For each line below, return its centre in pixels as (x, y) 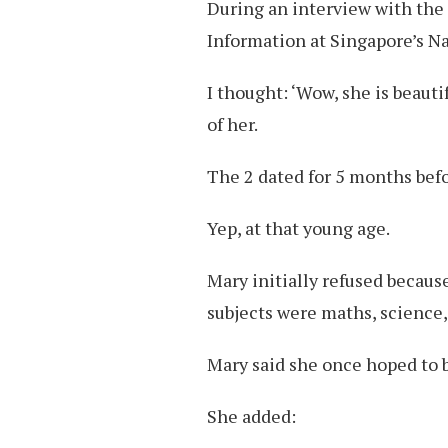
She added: (251, 415)
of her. (232, 123)
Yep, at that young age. (298, 227)
